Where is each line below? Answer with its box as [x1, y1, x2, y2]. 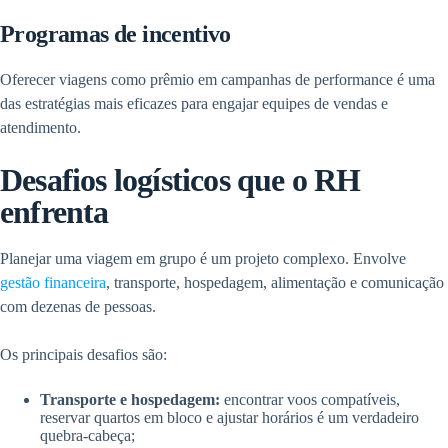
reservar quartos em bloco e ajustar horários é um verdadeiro [40, 409, 419, 427]
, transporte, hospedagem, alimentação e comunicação [106, 274, 444, 292]
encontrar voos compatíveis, [224, 391, 400, 409]
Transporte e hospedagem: [40, 391, 224, 409]
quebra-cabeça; [40, 427, 135, 445]
